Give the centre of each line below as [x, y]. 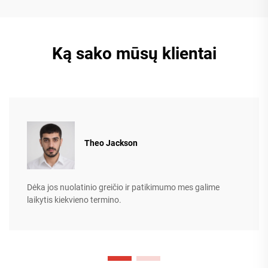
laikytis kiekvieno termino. [74, 200]
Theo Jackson [111, 143]
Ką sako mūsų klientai [134, 53]
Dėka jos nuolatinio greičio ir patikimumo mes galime [123, 187]
